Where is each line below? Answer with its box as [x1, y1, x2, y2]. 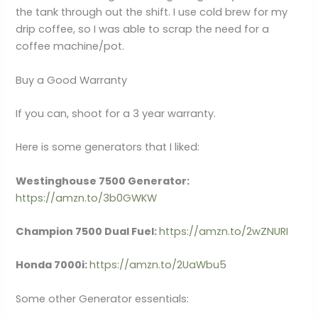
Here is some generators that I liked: [16, 140, 203, 155]
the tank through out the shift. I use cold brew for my [16, 5, 288, 20]
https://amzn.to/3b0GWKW [16, 190, 158, 205]
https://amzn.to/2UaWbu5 [89, 258, 227, 273]
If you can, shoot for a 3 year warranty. [16, 106, 219, 121]
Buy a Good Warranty [16, 72, 128, 87]
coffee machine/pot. [16, 39, 128, 54]
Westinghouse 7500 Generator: [16, 173, 190, 188]
